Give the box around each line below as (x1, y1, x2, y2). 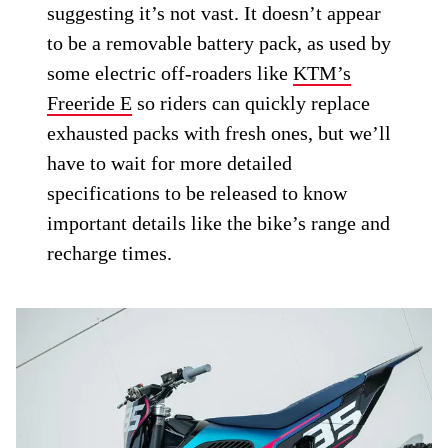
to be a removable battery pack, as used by (47, 31, 392, 54)
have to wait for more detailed (47, 151, 293, 174)
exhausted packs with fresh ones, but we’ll (47, 121, 392, 144)
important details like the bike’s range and (47, 211, 391, 234)
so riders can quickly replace (132, 91, 371, 114)
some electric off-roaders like (47, 61, 294, 84)
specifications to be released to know (47, 181, 348, 204)
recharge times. (47, 241, 173, 264)
